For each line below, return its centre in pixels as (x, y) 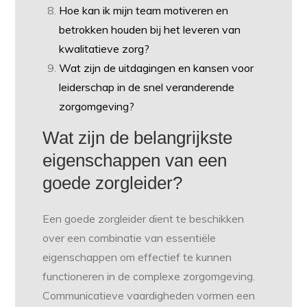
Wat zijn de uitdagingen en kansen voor (157, 68)
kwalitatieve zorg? (105, 49)
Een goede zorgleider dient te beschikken (144, 219)
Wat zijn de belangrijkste (138, 138)
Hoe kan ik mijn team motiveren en (144, 11)
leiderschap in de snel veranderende (147, 87)
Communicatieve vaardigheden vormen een (149, 296)
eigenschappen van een (135, 161)
